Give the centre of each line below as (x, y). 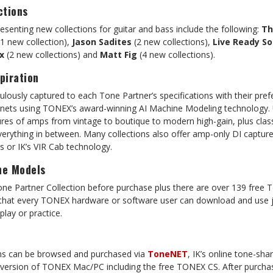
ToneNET (168, 254)
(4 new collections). (176, 55)
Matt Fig (119, 55)
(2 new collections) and (52, 55)
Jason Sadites (102, 42)
